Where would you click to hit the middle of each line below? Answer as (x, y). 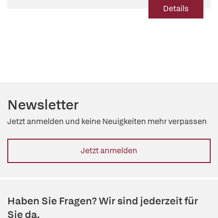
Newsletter (43, 105)
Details (176, 9)
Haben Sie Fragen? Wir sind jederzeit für (103, 201)
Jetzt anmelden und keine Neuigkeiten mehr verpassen (107, 121)
